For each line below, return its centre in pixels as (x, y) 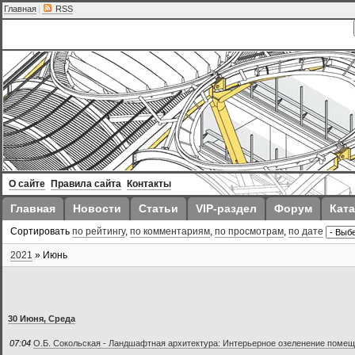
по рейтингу (99, 231)
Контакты (149, 184)
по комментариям (170, 231)
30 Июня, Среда (42, 318)
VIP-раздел (226, 208)
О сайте (27, 184)
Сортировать (41, 231)
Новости (97, 208)
